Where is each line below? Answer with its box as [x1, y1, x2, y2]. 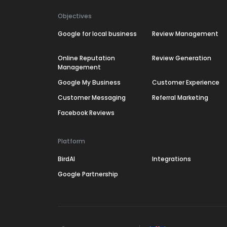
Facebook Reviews [58, 108, 115, 117]
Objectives [58, 12, 92, 20]
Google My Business [58, 78, 121, 87]
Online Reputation [58, 54, 115, 62]
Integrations [152, 155, 191, 163]
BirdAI [58, 155, 75, 163]
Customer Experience [152, 78, 219, 87]
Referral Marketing [152, 93, 208, 102]
